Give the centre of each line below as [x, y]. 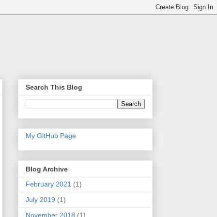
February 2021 [48, 184]
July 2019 [40, 199]
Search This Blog [54, 87]
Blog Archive [47, 169]
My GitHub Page [51, 136]
